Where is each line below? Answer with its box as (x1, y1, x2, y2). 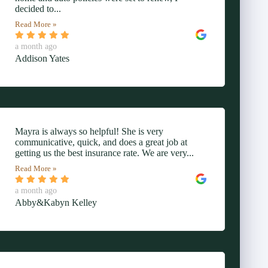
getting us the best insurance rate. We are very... (14, 148, 194, 158)
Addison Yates (14, 53, 69, 63)
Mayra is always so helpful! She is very (14, 126, 163, 136)
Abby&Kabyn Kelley (14, 197, 97, 208)
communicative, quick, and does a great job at (14, 137, 187, 147)
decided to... (14, 4, 61, 14)
